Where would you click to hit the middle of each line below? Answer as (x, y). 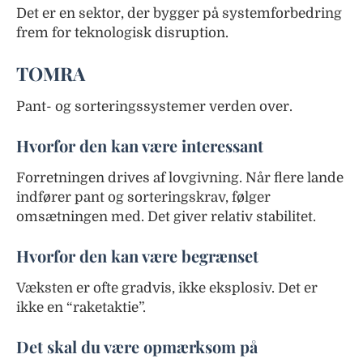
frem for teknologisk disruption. (122, 32)
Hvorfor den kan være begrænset (137, 255)
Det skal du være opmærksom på (137, 346)
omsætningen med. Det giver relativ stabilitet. (166, 216)
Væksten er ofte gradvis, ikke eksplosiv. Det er (167, 288)
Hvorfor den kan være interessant (140, 145)
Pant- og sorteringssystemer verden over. (154, 106)
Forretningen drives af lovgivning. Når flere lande (180, 177)
